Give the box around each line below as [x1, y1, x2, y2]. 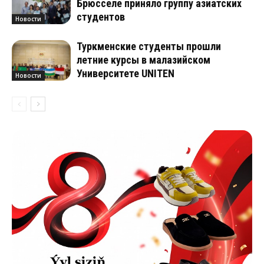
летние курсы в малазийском [77, 54, 210, 66]
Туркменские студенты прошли [77, 40, 221, 52]
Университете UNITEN [77, 67, 174, 80]
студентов [77, 11, 125, 23]
